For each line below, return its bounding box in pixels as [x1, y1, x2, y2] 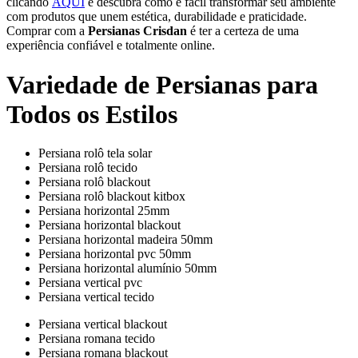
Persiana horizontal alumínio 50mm [38, 261, 217, 276]
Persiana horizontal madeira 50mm [38, 233, 213, 247]
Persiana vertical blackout [38, 317, 167, 332]
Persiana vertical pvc [38, 276, 142, 290]
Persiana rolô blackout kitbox [38, 189, 185, 204]
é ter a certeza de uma [187, 24, 299, 38]
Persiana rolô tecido [38, 161, 137, 175]
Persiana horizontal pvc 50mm [38, 247, 191, 261]
